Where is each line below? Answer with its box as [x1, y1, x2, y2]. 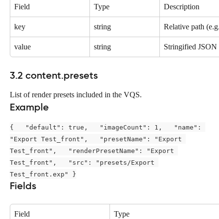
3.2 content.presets [10, 69, 98, 81]
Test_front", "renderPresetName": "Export [10, 147, 178, 154]
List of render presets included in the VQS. [10, 90, 142, 99]
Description [164, 2, 199, 11]
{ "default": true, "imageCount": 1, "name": [10, 123, 205, 131]
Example [10, 101, 49, 113]
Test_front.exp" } [10, 170, 76, 178]
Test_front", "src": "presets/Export [10, 158, 158, 166]
